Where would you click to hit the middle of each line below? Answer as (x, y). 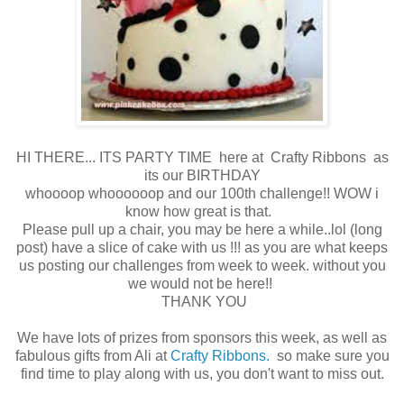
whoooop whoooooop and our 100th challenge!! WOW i (202, 193)
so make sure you (331, 355)
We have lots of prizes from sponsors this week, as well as (202, 337)
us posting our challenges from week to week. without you (202, 265)
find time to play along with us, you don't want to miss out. (202, 373)
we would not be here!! (202, 283)
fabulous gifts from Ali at (91, 355)
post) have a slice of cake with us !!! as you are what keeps (202, 247)
